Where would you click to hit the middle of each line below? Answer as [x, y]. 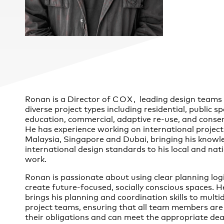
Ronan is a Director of [69, 98]
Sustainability [58, 59]
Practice [45, 46]
